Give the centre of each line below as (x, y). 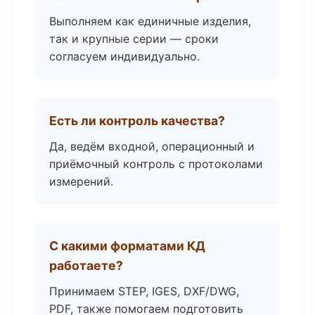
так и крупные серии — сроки (134, 39)
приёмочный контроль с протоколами (156, 164)
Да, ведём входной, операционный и (152, 146)
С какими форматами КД (127, 246)
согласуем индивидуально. (124, 56)
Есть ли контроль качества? (137, 121)
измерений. (81, 181)
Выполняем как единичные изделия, (150, 21)
